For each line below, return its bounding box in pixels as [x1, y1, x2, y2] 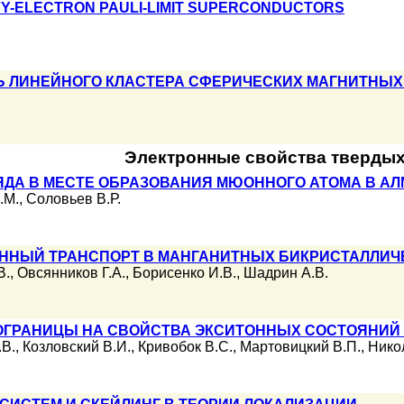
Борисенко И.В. [133, 265, 236, 280]
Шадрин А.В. [243, 265, 328, 280]
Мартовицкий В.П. [240, 339, 361, 354]
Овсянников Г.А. [17, 265, 125, 280]
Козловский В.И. [23, 339, 131, 354]
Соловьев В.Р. [26, 191, 121, 207]
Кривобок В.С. [138, 339, 233, 354]
